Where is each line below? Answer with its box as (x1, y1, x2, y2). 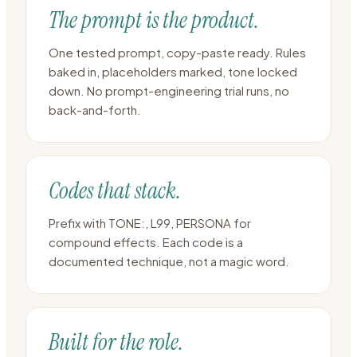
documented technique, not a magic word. (49, 253, 289, 269)
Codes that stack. (49, 176, 181, 206)
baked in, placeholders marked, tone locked (49, 64, 297, 79)
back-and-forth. (49, 102, 141, 117)
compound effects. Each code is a (49, 234, 243, 249)
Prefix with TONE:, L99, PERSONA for (49, 215, 251, 230)
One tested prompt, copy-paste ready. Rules (49, 45, 306, 60)
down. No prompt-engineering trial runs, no (49, 83, 289, 98)
